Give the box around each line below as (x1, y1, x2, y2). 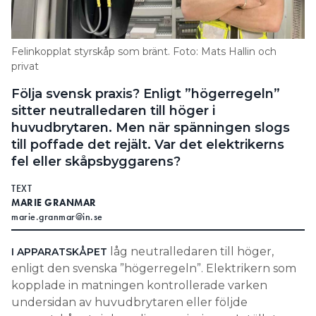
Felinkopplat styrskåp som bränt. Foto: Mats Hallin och (11, 45, 276, 59)
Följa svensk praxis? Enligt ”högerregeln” (11, 86, 280, 102)
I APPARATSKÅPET (11, 245, 107, 259)
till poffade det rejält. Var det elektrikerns (11, 137, 284, 153)
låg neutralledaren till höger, (107, 245, 274, 259)
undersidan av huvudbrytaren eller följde (11, 296, 248, 310)
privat (11, 60, 39, 73)
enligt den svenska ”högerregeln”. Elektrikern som (11, 262, 296, 276)
